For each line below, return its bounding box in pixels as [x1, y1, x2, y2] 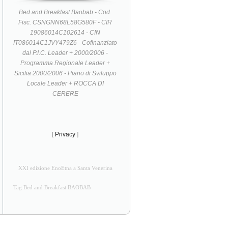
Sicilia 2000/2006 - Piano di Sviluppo [14, 69, 117, 77]
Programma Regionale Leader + [20, 59, 110, 67]
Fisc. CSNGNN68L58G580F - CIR [18, 18, 112, 26]
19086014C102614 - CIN [30, 28, 101, 36]
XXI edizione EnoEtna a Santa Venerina [18, 165, 112, 171]
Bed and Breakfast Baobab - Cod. [19, 8, 112, 16]
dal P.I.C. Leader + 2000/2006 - [22, 49, 108, 56]
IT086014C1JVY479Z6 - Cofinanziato [13, 39, 118, 46]
